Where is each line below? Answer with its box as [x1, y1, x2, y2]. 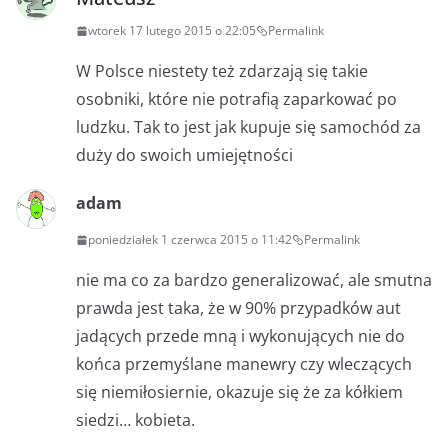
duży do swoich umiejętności [76, 144, 293, 167]
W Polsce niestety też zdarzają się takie [76, 60, 368, 83]
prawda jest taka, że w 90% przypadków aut [76, 297, 401, 320]
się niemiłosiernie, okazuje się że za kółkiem [76, 381, 403, 404]
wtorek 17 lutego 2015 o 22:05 [88, 22, 256, 40]
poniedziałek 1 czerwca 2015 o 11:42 [88, 231, 292, 249]
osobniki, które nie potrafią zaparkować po [76, 88, 397, 111]
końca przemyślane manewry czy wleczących [76, 353, 412, 376]
